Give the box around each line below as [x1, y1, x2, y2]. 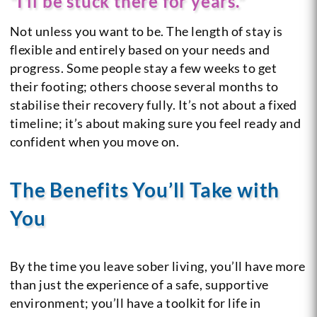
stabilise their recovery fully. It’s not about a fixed [9, 96, 297, 113]
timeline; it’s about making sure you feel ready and [9, 115, 301, 131]
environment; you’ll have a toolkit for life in [9, 294, 261, 311]
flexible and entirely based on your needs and [9, 41, 270, 57]
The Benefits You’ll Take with [9, 177, 280, 202]
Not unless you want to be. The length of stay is [9, 23, 283, 39]
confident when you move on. [9, 133, 180, 149]
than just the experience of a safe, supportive [9, 276, 269, 292]
